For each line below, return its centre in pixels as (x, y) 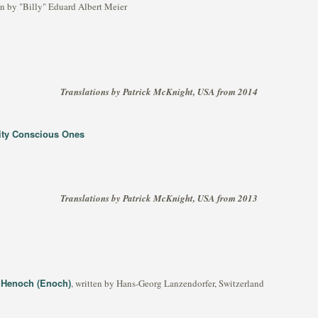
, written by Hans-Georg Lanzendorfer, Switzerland (168, 283)
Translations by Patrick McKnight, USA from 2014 (159, 92)
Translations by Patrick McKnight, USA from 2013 (159, 198)
